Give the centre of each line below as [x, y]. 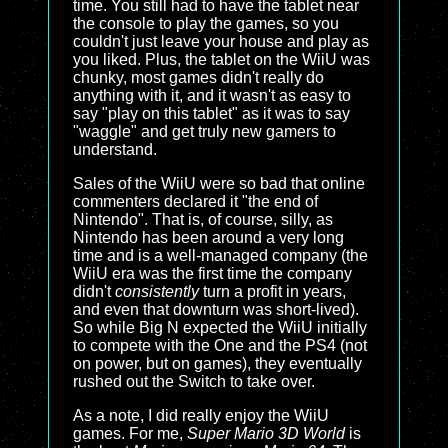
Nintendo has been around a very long [208, 237]
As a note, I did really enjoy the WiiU [201, 415]
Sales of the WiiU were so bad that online [219, 183]
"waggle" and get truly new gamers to [204, 131]
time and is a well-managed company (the [220, 255]
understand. [115, 149]
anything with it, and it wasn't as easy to [212, 95]
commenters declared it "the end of [195, 201]
